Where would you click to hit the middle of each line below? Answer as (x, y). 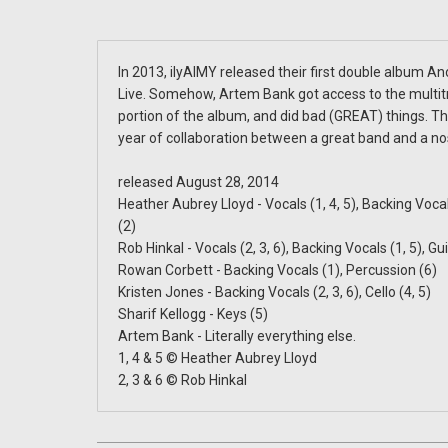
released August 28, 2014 (198, 182)
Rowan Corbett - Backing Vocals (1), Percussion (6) (277, 270)
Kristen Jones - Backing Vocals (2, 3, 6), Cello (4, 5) (274, 292)
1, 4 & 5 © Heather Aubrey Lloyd (217, 358)
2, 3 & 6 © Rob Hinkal (182, 380)
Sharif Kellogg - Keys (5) (193, 314)
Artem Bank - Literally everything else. (237, 336)
